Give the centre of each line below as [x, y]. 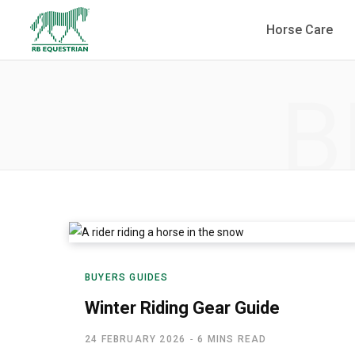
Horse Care [300, 30]
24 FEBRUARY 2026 [136, 339]
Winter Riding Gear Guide [182, 308]
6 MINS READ [232, 339]
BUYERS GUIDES [127, 277]
